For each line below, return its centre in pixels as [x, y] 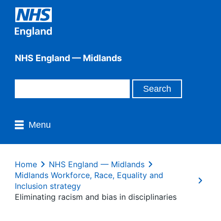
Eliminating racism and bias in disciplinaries [96, 197]
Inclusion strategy [48, 186]
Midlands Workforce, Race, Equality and [89, 175]
